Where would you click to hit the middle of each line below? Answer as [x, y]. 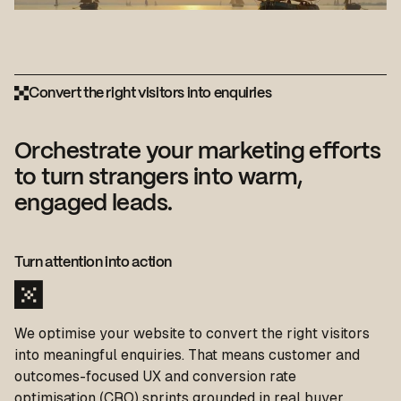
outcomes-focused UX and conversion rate [155, 377]
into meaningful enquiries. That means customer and [187, 355]
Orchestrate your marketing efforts [198, 153]
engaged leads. [94, 205]
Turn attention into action [94, 263]
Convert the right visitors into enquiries [150, 94]
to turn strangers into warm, [158, 179]
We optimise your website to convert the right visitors [192, 334]
